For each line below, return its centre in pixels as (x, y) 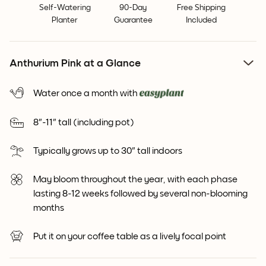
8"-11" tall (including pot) (84, 123)
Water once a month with (85, 93)
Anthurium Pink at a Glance (75, 64)
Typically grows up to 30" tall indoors (108, 151)
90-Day (133, 8)
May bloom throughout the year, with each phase (135, 180)
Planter (65, 20)
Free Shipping (201, 8)
